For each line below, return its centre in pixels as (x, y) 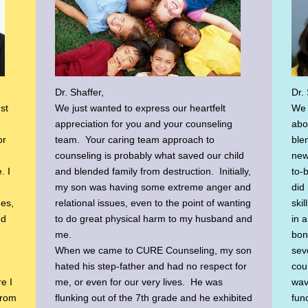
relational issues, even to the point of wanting (153, 203)
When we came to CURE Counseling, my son (154, 251)
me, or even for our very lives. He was (139, 282)
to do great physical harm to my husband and (154, 219)
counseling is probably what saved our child (150, 156)
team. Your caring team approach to (135, 140)
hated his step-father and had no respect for (151, 266)
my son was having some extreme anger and (153, 187)
